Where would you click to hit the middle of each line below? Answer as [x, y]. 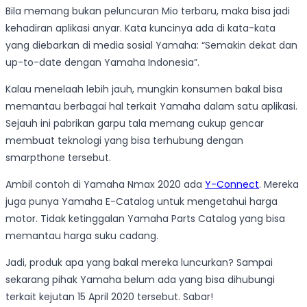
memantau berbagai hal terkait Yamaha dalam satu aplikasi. [151, 106]
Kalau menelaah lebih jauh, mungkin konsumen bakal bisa [144, 89]
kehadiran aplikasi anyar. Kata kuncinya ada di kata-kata [140, 28]
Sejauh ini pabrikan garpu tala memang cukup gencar [135, 123]
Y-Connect [232, 184]
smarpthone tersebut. [58, 157]
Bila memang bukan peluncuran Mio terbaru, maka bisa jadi [148, 11]
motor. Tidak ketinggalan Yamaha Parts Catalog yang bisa [145, 218]
